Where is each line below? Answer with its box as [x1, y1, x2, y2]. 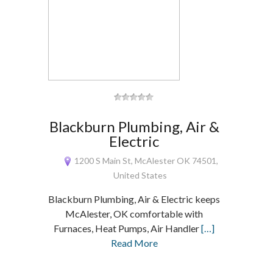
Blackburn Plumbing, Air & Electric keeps [48, 193, 221, 205]
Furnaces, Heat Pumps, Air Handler [54, 222, 202, 234]
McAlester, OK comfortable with [65, 208, 204, 219]
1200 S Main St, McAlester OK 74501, [72, 155, 218, 166]
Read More [110, 237, 158, 249]
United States [113, 170, 168, 180]
